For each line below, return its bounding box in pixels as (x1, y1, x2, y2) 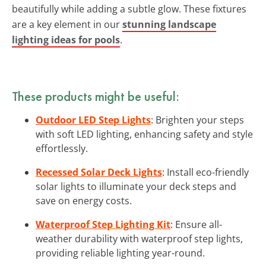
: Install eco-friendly (162, 165, 249, 179)
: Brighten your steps (151, 113, 244, 126)
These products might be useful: (12, 87, 179, 105)
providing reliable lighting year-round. (36, 246, 205, 259)
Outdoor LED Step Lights (36, 113, 151, 126)
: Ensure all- (170, 217, 222, 231)
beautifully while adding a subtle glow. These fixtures (12, 2, 246, 15)
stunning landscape (122, 17, 216, 31)
